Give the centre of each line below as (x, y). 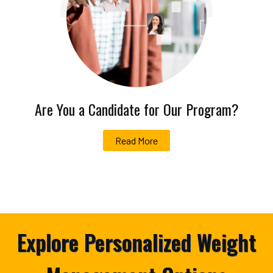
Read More (136, 141)
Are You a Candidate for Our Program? (136, 109)
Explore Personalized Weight (136, 242)
